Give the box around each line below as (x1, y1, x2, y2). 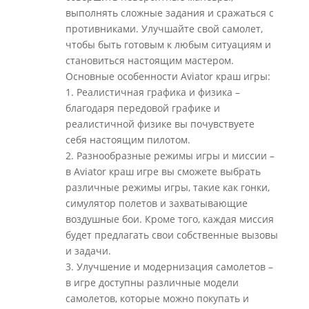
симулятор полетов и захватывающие (65, 197, 248, 210)
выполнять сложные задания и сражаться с (65, 6, 274, 19)
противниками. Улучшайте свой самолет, (65, 22, 263, 35)
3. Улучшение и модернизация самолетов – (65, 260, 273, 273)
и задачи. (65, 244, 111, 257)
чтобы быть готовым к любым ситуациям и (65, 38, 271, 51)
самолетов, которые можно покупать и (65, 292, 249, 305)
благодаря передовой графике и (65, 101, 220, 114)
